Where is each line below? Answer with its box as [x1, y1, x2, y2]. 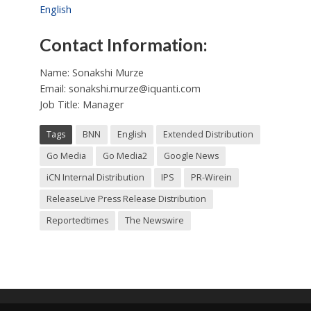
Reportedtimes [46, 214, 108, 226]
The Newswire [124, 214, 184, 226]
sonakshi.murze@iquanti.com [68, 81, 201, 95]
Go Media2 [102, 149, 147, 162]
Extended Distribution [162, 128, 253, 140]
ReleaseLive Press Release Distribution [46, 192, 206, 205]
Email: [39, 81, 69, 95]
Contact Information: [39, 34, 208, 56]
